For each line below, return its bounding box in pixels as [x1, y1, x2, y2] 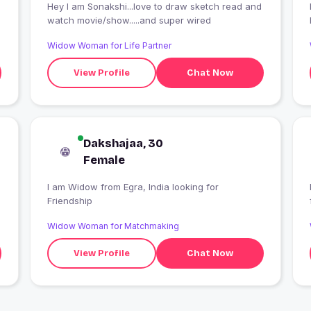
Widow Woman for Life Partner [47, 40, 171, 51]
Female [83, 153, 125, 167]
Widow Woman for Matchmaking [47, 221, 179, 232]
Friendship [47, 195, 92, 207]
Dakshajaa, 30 [83, 137, 163, 151]
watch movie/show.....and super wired [47, 15, 211, 26]
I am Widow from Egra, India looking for [47, 181, 101, 193]
